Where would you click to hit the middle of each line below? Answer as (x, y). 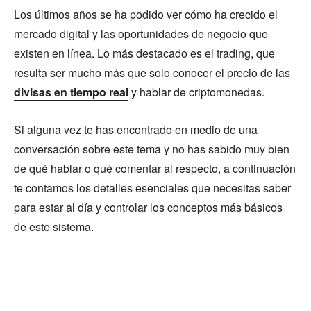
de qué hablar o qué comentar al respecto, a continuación (155, 168)
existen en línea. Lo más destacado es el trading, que (144, 53)
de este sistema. (54, 226)
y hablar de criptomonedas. (196, 92)
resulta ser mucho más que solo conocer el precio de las (152, 72)
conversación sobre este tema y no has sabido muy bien (152, 149)
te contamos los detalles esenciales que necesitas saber (152, 187)
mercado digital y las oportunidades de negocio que (141, 33)
